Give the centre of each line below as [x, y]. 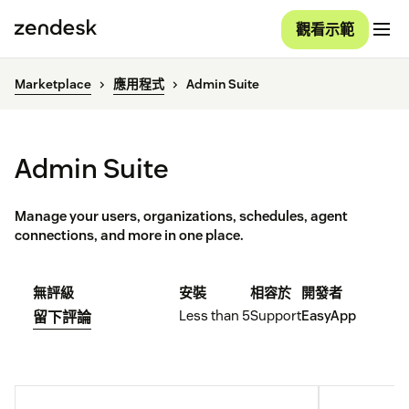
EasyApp [329, 316]
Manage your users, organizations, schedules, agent [181, 216]
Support [276, 316]
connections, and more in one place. [129, 236]
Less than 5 [215, 316]
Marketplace [53, 84]
